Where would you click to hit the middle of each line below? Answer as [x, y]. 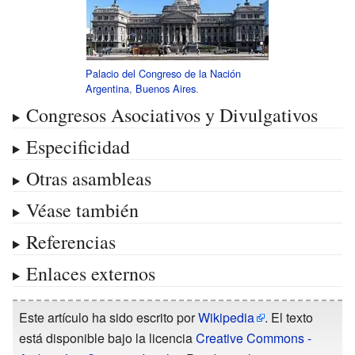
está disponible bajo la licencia [107, 338]
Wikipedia [226, 318]
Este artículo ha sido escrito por [109, 318]
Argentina [107, 88]
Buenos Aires [166, 88]
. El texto [289, 318]
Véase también [82, 210]
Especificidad [78, 147]
